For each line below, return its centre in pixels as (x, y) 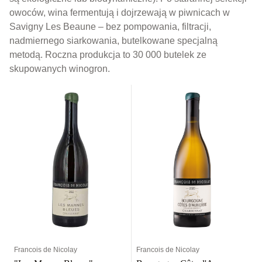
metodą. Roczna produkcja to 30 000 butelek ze (108, 54)
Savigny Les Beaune (54, 26)
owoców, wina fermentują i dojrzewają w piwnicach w (120, 12)
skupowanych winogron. (60, 68)
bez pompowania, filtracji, (157, 26)
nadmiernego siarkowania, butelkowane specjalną (113, 40)
